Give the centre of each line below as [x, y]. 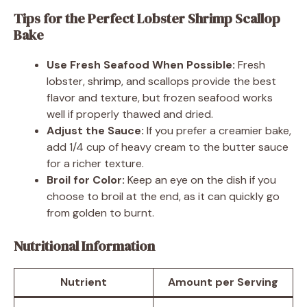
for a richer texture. [95, 163]
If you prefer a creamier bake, [218, 130]
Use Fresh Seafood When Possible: [141, 64]
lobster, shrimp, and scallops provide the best [161, 81]
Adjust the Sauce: [95, 130]
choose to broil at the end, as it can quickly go [163, 196]
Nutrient [84, 282]
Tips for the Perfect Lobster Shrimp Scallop [147, 18]
